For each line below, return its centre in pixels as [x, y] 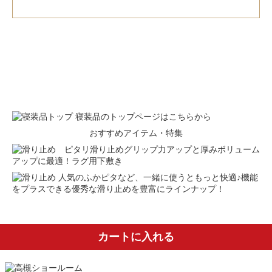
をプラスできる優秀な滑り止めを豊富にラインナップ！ [118, 189]
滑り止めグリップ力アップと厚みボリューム [175, 150]
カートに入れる [136, 237]
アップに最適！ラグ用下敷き [67, 161]
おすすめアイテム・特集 [136, 133]
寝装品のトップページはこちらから [143, 117]
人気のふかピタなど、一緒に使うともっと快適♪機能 [158, 178]
